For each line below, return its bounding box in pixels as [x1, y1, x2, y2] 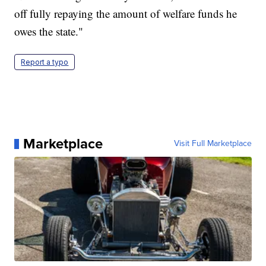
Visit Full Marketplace [173, 137, 252, 150]
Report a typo [21, 58, 69, 67]
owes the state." [14, 24, 84, 39]
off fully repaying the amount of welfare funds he [14, 6, 237, 21]
